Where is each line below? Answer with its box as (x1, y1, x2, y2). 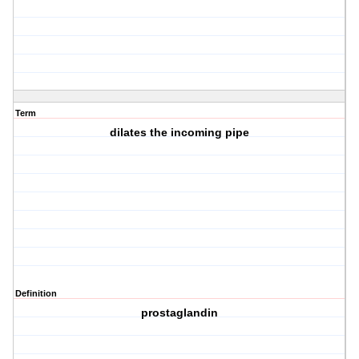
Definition (15, 288, 57, 299)
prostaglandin (141, 306, 219, 320)
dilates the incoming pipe (110, 126, 250, 139)
